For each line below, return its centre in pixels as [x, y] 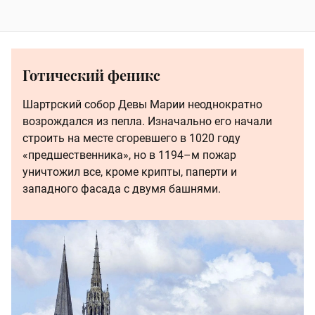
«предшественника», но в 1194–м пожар [129, 155]
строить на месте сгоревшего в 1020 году [131, 138]
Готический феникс [91, 75]
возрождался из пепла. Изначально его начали [147, 121]
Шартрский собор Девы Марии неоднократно [142, 104]
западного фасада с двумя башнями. [122, 188]
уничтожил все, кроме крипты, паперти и [130, 172]
